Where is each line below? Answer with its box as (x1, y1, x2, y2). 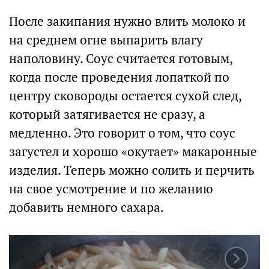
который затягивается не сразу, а (9, 106, 205, 123)
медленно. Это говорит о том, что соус (9, 125, 235, 142)
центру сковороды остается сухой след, (9, 88, 241, 104)
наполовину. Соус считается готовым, (9, 50, 232, 67)
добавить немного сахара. (9, 199, 164, 216)
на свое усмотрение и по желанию (9, 181, 213, 198)
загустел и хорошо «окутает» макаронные (9, 144, 257, 160)
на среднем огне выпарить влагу (9, 32, 203, 49)
